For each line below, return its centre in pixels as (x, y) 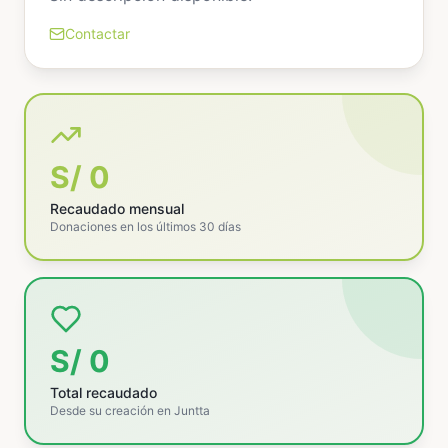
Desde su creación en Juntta (130, 410)
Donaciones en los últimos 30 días (145, 226)
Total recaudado (103, 392)
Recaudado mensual (117, 208)
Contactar (97, 33)
